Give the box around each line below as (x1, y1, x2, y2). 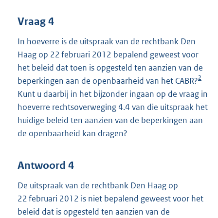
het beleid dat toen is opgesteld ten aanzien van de (18, 62, 203, 73)
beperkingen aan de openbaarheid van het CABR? (18, 75, 198, 87)
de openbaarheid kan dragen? (18, 128, 127, 139)
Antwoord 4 (18, 159, 74, 172)
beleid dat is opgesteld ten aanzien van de (18, 206, 170, 217)
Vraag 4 (18, 15, 54, 28)
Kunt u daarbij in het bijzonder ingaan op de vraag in (18, 89, 208, 100)
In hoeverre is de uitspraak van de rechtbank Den (18, 36, 196, 47)
